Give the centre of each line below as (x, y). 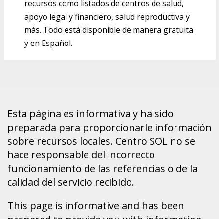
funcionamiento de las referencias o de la (102, 168)
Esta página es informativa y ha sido (90, 114)
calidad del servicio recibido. (71, 182)
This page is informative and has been (96, 206)
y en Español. (48, 43)
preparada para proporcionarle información (109, 127)
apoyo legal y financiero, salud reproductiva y (107, 16)
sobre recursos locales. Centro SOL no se (101, 141)
